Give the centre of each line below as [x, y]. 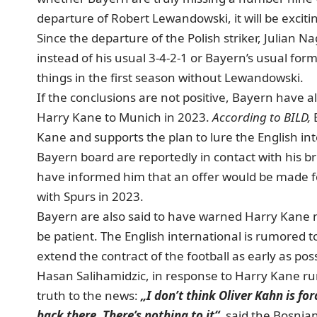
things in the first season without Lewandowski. [170, 77]
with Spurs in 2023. [90, 196]
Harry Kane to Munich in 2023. [125, 117]
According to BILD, [261, 117]
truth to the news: [89, 295]
